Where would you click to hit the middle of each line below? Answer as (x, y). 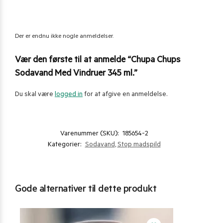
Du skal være (35, 95)
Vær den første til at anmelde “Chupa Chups (98, 61)
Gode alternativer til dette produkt (86, 190)
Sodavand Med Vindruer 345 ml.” (76, 74)
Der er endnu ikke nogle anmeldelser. (64, 37)
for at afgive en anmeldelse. (125, 95)
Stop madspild (139, 145)
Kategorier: (65, 145)
